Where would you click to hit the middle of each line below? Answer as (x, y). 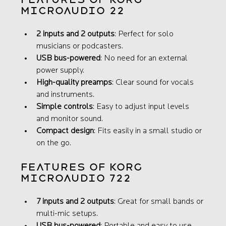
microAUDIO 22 (72, 11)
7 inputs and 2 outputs (75, 202)
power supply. (61, 71)
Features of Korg (83, 167)
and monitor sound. (70, 119)
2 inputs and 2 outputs (76, 35)
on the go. (54, 144)
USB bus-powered (69, 59)
